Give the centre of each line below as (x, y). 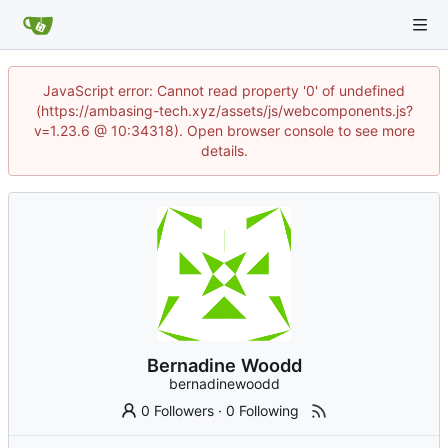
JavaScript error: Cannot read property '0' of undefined (224, 90)
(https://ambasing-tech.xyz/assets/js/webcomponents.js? (224, 110)
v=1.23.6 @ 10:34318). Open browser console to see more (224, 130)
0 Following (263, 411)
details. (224, 150)
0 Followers (178, 411)
